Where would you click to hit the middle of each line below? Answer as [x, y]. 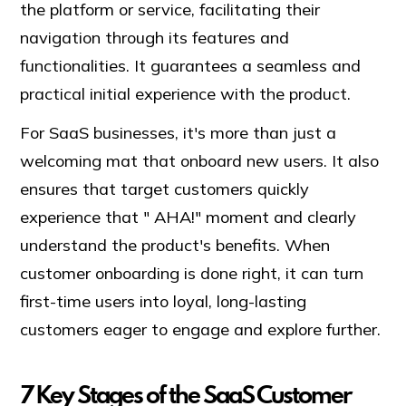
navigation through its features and [155, 38]
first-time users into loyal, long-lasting [164, 302]
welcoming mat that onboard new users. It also [200, 161]
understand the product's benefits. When [175, 246]
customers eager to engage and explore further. [203, 330]
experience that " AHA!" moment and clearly [188, 217]
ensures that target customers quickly [165, 189]
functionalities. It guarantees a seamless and [191, 66]
